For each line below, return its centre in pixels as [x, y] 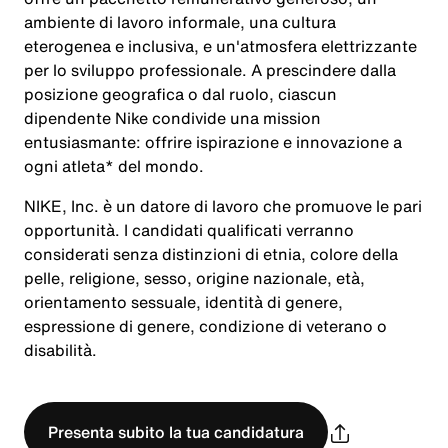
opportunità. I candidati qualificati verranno [189, 230]
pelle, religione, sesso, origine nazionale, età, [194, 278]
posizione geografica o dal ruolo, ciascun [180, 94]
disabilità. [60, 350]
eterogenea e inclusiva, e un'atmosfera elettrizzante [220, 46]
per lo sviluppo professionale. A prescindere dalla [210, 70]
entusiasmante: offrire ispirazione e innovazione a [213, 142]
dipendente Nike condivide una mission [172, 118]
